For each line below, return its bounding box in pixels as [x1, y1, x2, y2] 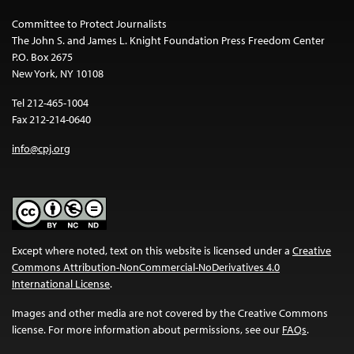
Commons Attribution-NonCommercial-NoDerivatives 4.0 [12, 260, 280, 275]
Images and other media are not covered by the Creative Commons [12, 306, 328, 321]
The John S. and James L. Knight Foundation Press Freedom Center [12, 33, 325, 48]
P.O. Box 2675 [12, 50, 73, 65]
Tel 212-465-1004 [12, 96, 88, 111]
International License [12, 277, 110, 292]
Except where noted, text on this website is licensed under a [12, 243, 292, 258]
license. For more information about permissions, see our [12, 322, 282, 337]
